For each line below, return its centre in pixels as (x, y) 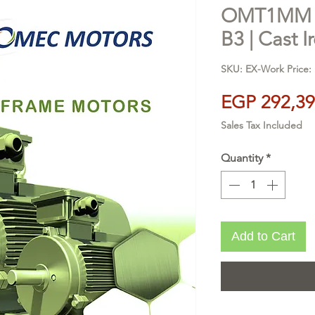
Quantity (242, 158)
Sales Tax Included (262, 126)
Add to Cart (263, 237)
